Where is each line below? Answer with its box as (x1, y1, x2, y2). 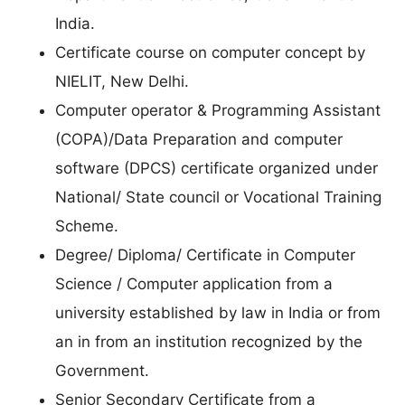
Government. (55, 362, 149, 381)
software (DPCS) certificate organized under (55, 159, 378, 178)
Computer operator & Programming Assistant (55, 101, 381, 120)
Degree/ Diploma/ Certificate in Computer (55, 246, 355, 265)
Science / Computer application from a (55, 275, 333, 294)
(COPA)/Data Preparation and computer (55, 130, 343, 149)
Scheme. (55, 217, 118, 236)
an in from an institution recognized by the (55, 333, 363, 352)
